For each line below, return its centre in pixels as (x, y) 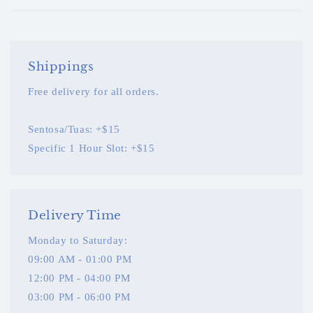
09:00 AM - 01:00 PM (80, 260)
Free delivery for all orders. (94, 92)
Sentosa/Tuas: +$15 (74, 130)
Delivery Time (75, 216)
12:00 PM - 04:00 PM (79, 278)
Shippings (61, 67)
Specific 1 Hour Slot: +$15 (92, 148)
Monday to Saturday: (78, 241)
